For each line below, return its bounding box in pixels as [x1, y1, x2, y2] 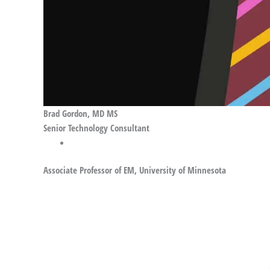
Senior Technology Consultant [43, 121, 149, 134]
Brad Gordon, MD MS [43, 107, 118, 119]
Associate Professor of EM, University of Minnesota [43, 164, 226, 177]
